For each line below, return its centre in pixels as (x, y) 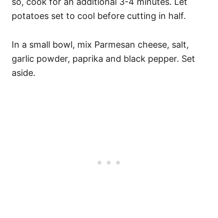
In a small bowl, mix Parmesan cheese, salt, (100, 45)
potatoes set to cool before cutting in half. (99, 16)
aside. (24, 73)
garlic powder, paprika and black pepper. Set (103, 59)
